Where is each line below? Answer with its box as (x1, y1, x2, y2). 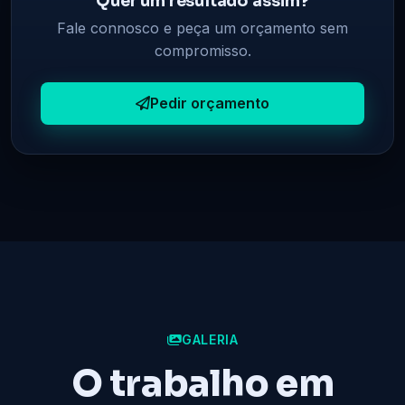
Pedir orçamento (150, 94, 269, 113)
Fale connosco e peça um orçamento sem (57, 18, 348, 37)
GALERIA (182, 332, 239, 348)
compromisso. (154, 41, 251, 60)
